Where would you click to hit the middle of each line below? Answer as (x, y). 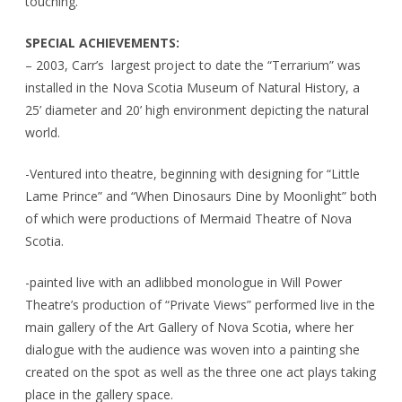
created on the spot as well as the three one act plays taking (201, 371)
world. (43, 132)
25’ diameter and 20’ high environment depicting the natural (197, 109)
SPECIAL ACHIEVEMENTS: (102, 42)
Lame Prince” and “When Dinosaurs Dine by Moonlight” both (201, 196)
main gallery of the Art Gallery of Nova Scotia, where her (189, 327)
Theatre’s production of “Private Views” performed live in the (200, 304)
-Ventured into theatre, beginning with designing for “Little (192, 173)
